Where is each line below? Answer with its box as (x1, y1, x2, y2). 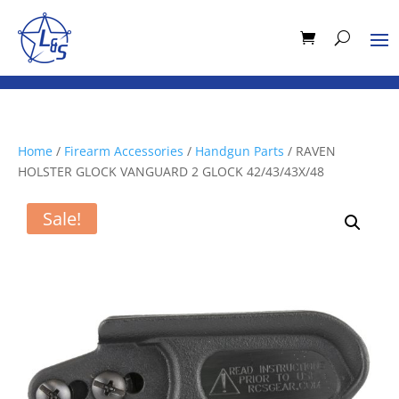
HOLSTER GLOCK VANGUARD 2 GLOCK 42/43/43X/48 (18, 163, 324, 180)
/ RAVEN (284, 142, 336, 159)
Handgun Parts (195, 142, 284, 159)
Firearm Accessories (64, 142, 183, 159)
